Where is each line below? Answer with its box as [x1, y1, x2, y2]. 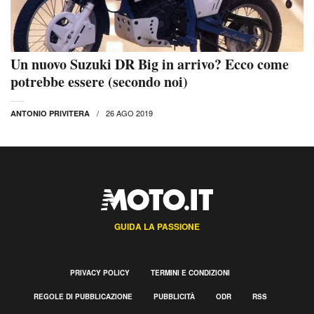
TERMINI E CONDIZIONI [151, 268, 230, 278]
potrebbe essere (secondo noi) [11, 71, 188, 93]
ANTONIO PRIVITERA [11, 108, 90, 119]
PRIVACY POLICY [70, 268, 130, 278]
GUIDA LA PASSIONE [114, 220, 200, 233]
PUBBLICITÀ [153, 292, 195, 302]
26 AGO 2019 [106, 107, 153, 119]
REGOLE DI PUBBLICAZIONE [33, 292, 132, 302]
